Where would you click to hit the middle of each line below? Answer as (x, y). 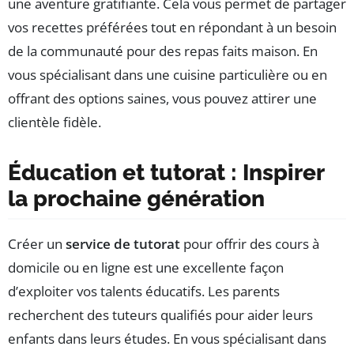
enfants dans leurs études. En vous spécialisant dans (167, 338)
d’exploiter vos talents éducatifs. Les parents (144, 291)
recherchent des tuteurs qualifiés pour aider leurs (160, 314)
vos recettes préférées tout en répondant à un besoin (172, 27)
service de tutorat (123, 243)
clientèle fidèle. (55, 122)
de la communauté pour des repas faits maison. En (163, 51)
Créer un (37, 243)
